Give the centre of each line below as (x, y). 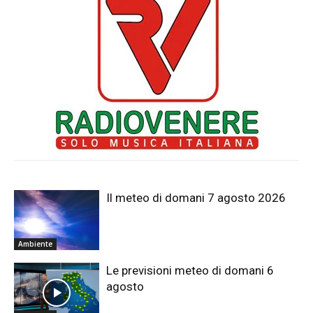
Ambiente (35, 243)
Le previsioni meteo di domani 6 (190, 270)
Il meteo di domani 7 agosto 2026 (196, 198)
